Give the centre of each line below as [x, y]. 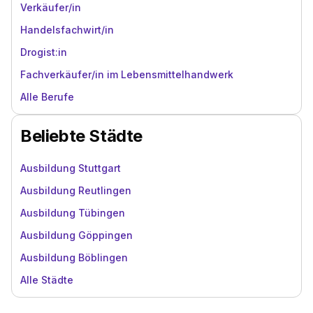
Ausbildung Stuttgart [71, 168]
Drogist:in [44, 52]
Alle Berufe [47, 97]
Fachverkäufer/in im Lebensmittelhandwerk [127, 74]
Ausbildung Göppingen [77, 235]
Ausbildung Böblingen [74, 257]
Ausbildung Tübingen [73, 213]
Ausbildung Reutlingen [76, 190]
